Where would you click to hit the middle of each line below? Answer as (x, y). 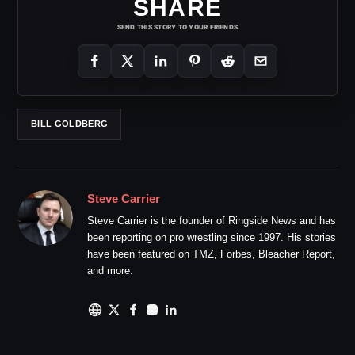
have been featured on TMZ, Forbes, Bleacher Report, (211, 254)
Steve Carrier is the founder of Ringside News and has (212, 220)
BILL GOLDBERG (70, 124)
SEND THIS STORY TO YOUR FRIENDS (177, 27)
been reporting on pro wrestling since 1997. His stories (212, 237)
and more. (110, 270)
